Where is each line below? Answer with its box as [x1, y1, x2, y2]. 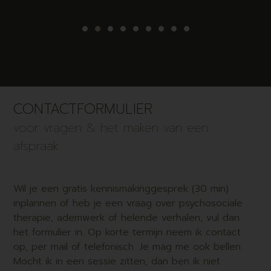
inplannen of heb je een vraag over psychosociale [13, 196, 243, 211]
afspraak [13, 136, 59, 155]
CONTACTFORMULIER [13, 98, 153, 120]
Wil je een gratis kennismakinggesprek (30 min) [13, 181, 229, 197]
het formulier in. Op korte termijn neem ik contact [13, 225, 241, 240]
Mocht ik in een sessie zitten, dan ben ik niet [13, 254, 221, 269]
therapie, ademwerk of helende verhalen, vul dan [13, 211, 240, 226]
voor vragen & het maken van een [13, 118, 209, 137]
